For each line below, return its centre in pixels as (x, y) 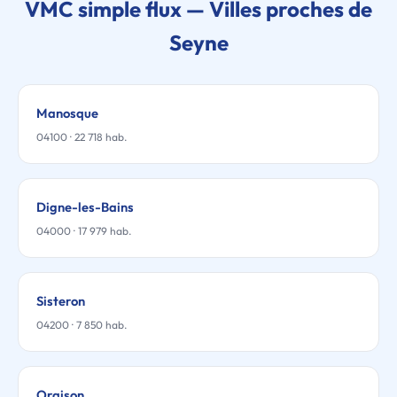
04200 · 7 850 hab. (82, 325)
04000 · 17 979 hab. (84, 231)
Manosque (67, 113)
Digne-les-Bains (85, 207)
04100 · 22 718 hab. (82, 137)
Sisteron (61, 301)
